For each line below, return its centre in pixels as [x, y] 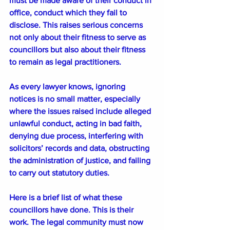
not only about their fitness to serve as [79, 37]
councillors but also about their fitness [78, 50]
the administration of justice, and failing [81, 161]
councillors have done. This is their [72, 210]
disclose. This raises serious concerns [77, 25]
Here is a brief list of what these [67, 198]
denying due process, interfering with [77, 136]
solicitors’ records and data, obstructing [80, 148]
